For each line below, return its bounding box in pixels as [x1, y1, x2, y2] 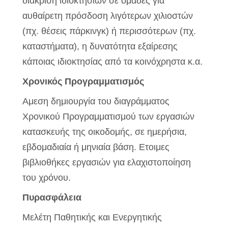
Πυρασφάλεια [22, 192, 81, 203]
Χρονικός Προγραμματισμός [22, 76, 144, 87]
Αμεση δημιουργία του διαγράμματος [22, 96, 169, 107]
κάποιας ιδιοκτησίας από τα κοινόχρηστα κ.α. [22, 56, 205, 67]
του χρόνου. [22, 173, 73, 183]
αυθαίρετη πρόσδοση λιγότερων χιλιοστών [22, 11, 193, 21]
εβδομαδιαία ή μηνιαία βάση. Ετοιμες [22, 142, 169, 153]
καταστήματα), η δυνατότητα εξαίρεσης [22, 41, 178, 52]
